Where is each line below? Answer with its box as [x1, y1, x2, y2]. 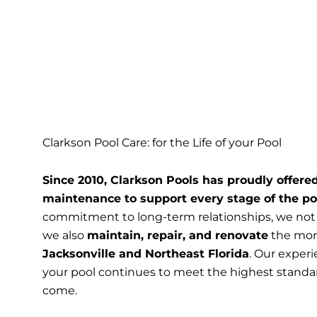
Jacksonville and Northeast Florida [42, 247, 249, 260]
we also [42, 229, 87, 242]
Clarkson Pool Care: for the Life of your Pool [42, 136, 282, 149]
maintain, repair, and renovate [87, 229, 268, 242]
